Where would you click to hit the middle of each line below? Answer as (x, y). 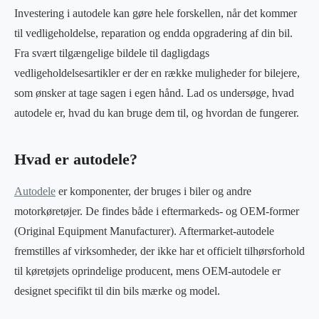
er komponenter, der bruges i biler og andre (153, 191)
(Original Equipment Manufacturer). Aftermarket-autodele (144, 231)
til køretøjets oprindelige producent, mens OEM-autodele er (147, 271)
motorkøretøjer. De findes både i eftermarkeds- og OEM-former (157, 211)
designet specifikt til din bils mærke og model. (117, 291)
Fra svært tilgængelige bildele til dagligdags (112, 53)
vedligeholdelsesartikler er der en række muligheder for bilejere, (157, 73)
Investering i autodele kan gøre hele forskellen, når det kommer (156, 13)
